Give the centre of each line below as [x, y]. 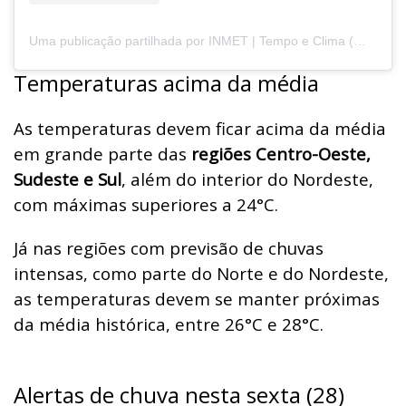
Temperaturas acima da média [166, 82]
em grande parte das [102, 153]
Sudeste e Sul [68, 179]
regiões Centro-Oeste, [281, 153]
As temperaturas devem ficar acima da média [200, 128]
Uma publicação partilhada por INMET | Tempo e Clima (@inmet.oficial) [360, 40]
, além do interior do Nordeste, [247, 179]
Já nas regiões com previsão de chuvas [169, 247]
